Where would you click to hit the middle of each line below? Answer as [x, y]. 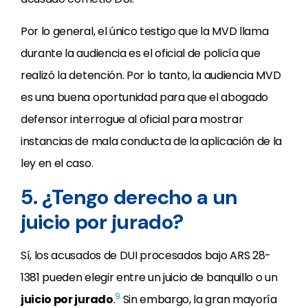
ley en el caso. [57, 163]
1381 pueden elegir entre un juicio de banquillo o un [149, 277]
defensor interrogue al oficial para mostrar [132, 119]
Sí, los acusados [62, 255]
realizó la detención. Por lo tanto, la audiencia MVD [151, 75]
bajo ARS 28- [238, 255]
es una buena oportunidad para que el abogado [144, 97]
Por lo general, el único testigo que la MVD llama [145, 31]
